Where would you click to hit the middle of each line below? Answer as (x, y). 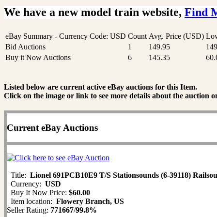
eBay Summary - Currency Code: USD (66, 36)
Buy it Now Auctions (38, 58)
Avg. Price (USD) (176, 36)
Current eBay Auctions (52, 127)
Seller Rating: (29, 210)
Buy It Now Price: (38, 193)
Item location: (31, 201)
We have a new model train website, (94, 12)
